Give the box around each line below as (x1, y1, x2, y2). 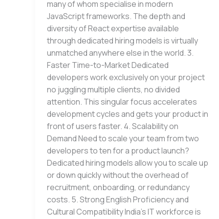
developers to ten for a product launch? (47, 145, 189, 156)
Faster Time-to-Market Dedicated (47, 60, 169, 71)
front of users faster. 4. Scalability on (47, 121, 178, 132)
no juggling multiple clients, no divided (47, 84, 180, 95)
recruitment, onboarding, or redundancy (47, 182, 190, 193)
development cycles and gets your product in (47, 109, 208, 120)
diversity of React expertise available (47, 23, 179, 34)
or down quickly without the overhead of (47, 170, 189, 181)
